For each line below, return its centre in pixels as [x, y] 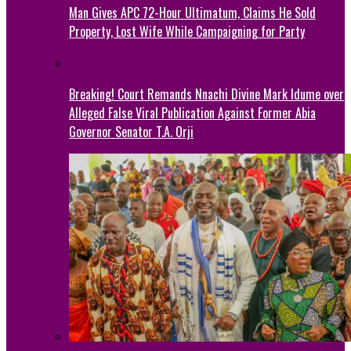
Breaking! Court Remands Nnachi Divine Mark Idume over [206, 94]
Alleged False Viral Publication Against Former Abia [192, 112]
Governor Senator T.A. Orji [131, 131]
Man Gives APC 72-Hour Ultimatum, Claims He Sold [192, 12]
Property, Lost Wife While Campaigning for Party [187, 31]
